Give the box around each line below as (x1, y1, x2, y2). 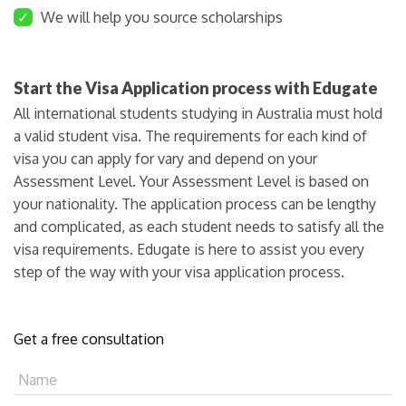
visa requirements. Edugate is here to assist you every (14, 239, 364, 258)
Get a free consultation (14, 329, 164, 348)
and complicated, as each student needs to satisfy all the (14, 217, 384, 236)
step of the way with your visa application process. (14, 262, 344, 281)
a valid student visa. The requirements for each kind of (14, 126, 367, 145)
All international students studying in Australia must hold (14, 103, 382, 122)
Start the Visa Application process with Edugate (14, 77, 378, 98)
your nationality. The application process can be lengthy (14, 194, 376, 213)
